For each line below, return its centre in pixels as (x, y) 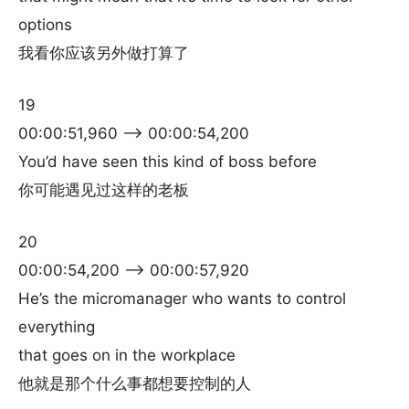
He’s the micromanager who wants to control (182, 299)
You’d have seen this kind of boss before (168, 162)
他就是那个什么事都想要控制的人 (135, 383)
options (45, 25)
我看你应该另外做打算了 (104, 53)
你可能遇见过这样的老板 (104, 190)
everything (57, 327)
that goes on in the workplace (127, 355)
